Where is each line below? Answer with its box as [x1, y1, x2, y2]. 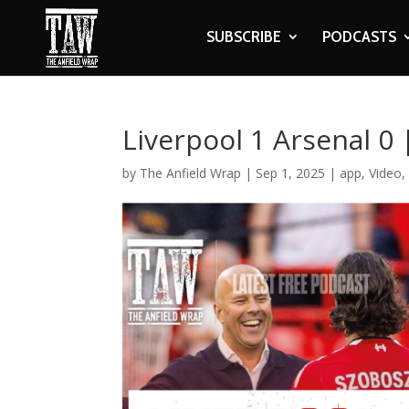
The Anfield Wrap [140, 164, 242, 182]
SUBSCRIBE [205, 26, 281, 47]
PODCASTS [321, 26, 396, 47]
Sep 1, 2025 [256, 164, 326, 182]
